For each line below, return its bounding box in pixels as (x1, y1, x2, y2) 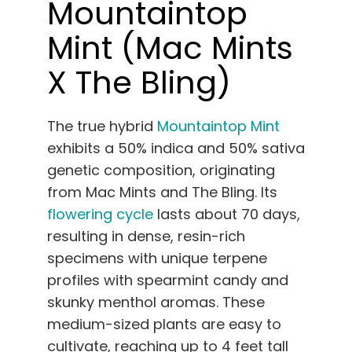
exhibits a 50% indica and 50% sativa (47, 138, 305, 159)
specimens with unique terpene (47, 248, 267, 269)
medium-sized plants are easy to (47, 314, 281, 335)
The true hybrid (47, 116, 157, 137)
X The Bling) (47, 60, 231, 105)
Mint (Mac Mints (47, 26, 293, 71)
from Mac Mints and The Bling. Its (47, 182, 277, 203)
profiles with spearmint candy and (47, 270, 288, 291)
